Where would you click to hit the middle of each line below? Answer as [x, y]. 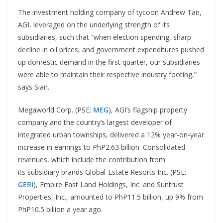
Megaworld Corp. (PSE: [56, 110]
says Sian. [34, 87]
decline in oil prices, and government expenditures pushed [111, 50]
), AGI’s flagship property [148, 110]
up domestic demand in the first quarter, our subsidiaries [109, 62]
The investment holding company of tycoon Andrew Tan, [110, 12]
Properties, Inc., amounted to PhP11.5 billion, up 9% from [111, 197]
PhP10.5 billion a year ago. [60, 209]
